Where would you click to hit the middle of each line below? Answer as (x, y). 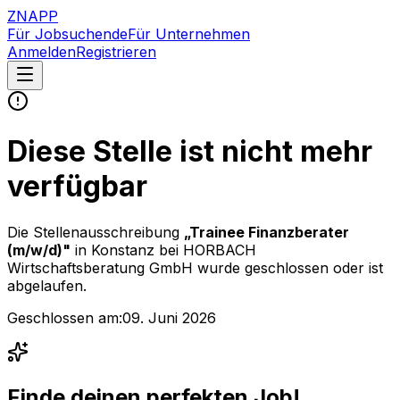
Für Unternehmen (189, 34)
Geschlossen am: (65, 317)
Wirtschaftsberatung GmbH (100, 267)
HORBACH (220, 250)
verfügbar (77, 187)
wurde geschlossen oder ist (288, 267)
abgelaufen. (47, 285)
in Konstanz (117, 250)
